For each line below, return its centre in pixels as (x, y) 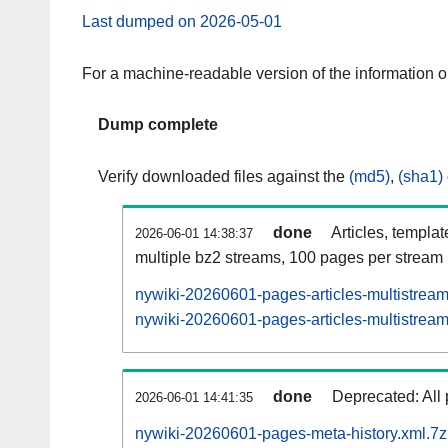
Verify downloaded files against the (223, 177)
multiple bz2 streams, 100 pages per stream (289, 258)
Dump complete (158, 125)
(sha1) (420, 177)
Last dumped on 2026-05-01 (182, 21)
